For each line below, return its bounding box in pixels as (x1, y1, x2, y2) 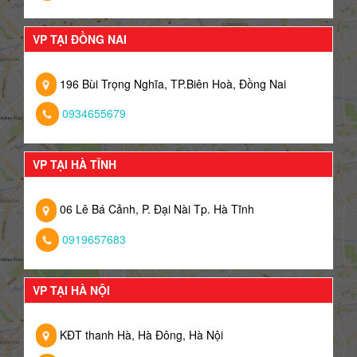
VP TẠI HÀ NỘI (33, 281, 110, 298)
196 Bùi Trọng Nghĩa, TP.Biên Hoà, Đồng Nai (57, 75, 286, 92)
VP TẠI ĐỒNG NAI (33, 30, 127, 47)
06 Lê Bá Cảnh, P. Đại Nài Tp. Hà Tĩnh (57, 201, 254, 218)
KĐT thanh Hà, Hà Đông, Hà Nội (57, 326, 223, 343)
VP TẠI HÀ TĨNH (33, 156, 116, 173)
